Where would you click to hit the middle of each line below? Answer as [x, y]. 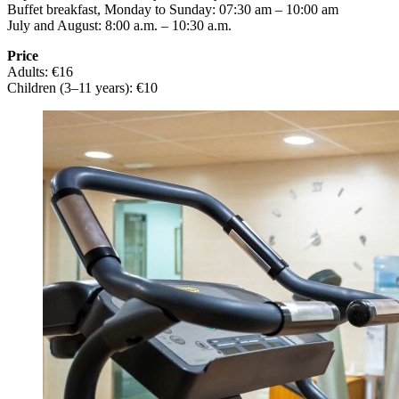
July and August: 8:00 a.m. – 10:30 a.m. [119, 26]
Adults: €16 [40, 72]
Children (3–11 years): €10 [82, 88]
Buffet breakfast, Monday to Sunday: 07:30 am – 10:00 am [173, 10]
